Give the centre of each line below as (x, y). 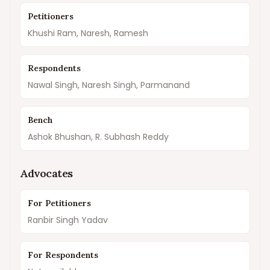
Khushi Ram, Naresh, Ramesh (88, 33)
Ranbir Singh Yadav (68, 220)
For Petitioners (59, 203)
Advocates (46, 173)
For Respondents (63, 255)
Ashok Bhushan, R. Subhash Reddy (98, 137)
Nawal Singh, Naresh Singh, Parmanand (109, 85)
